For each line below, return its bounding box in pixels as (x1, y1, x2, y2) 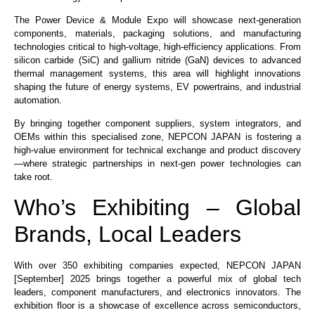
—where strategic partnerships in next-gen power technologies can (14, 158, 301, 169)
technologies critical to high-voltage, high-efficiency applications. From (14, 41, 301, 52)
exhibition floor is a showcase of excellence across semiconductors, (14, 300, 301, 311)
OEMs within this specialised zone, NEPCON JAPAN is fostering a (14, 131, 301, 143)
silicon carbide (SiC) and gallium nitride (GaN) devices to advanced (14, 54, 301, 65)
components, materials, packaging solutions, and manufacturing (14, 27, 301, 39)
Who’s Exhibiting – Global (14, 194, 301, 220)
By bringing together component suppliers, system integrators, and (14, 118, 301, 129)
